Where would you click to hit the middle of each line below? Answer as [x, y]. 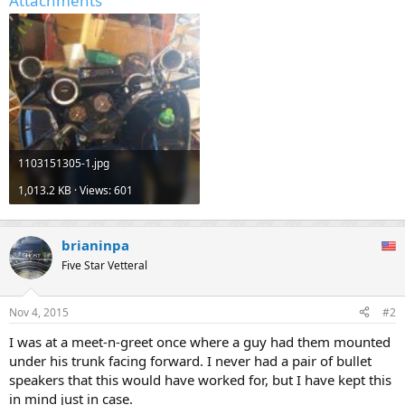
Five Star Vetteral [104, 265]
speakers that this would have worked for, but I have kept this [200, 379]
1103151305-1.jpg [64, 163]
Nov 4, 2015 [39, 312]
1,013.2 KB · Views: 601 [75, 190]
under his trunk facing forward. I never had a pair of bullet [190, 360]
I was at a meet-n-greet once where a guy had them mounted [200, 341]
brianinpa [95, 245]
